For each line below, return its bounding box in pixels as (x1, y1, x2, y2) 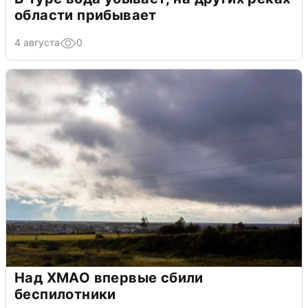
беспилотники (14, 286, 116, 303)
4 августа (14, 36, 60, 49)
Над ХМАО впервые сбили (14, 269, 203, 287)
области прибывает (14, 7, 157, 24)
